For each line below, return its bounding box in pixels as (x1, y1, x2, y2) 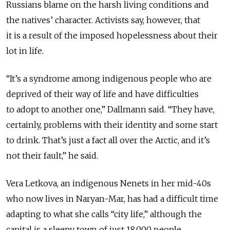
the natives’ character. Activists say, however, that (6, 15, 200, 26)
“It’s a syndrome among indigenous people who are (6, 73, 212, 84)
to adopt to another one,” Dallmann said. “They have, (6, 104, 215, 115)
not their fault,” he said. (6, 150, 98, 161)
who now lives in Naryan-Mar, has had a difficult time (6, 194, 218, 204)
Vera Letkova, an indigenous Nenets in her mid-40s (6, 178, 211, 189)
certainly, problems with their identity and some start (6, 120, 218, 130)
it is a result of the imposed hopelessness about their (6, 30, 218, 41)
